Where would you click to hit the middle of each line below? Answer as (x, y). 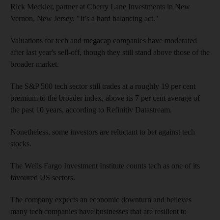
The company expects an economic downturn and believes (101, 199)
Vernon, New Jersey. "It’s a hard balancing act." (84, 18)
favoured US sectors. (43, 177)
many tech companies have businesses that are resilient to (98, 211)
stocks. (21, 143)
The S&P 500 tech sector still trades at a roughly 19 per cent (103, 86)
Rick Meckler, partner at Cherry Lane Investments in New (100, 6)
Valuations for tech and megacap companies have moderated (104, 40)
